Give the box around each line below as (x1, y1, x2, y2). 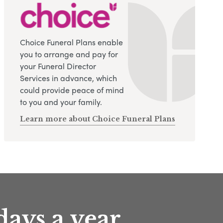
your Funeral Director (20, 60, 96, 72)
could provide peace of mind (20, 84, 124, 96)
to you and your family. (20, 96, 102, 108)
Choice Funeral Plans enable (20, 36, 123, 48)
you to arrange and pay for (20, 48, 118, 60)
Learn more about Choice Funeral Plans (20, 114, 175, 123)
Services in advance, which (20, 72, 117, 84)
